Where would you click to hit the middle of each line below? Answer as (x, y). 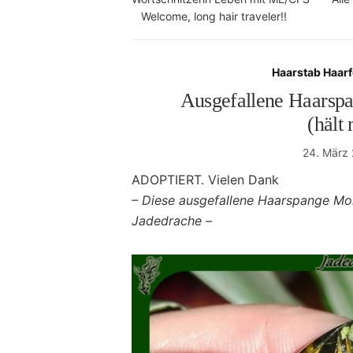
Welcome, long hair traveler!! (214, 16)
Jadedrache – (172, 221)
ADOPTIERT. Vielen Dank (205, 180)
